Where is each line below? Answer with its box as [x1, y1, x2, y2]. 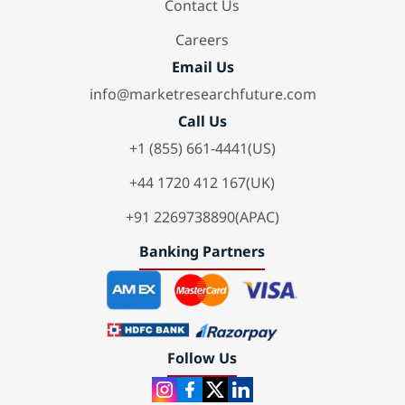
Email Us [171, 57, 234, 78]
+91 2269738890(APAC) [125, 207, 279, 228]
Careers [175, 30, 230, 51]
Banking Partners [139, 241, 266, 262]
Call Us [177, 111, 227, 132]
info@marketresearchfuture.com [89, 84, 316, 105]
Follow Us [167, 348, 238, 369]
